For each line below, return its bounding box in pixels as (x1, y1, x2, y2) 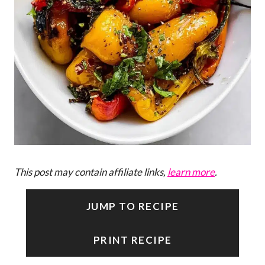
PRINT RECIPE (93, 233, 172, 246)
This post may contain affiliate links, (14, 165, 167, 178)
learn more (167, 165, 215, 178)
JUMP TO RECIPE (86, 199, 179, 212)
